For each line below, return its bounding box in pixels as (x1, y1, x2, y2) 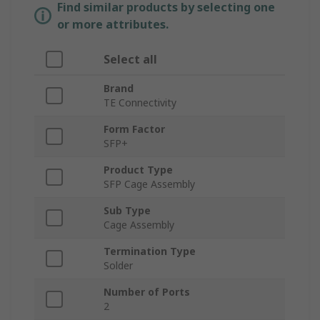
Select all (104, 51, 157, 68)
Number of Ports (104, 285, 190, 299)
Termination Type (104, 244, 196, 259)
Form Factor (104, 122, 165, 136)
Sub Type (104, 204, 151, 218)
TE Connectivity (104, 96, 176, 110)
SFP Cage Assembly (104, 177, 195, 191)
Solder (104, 259, 133, 273)
